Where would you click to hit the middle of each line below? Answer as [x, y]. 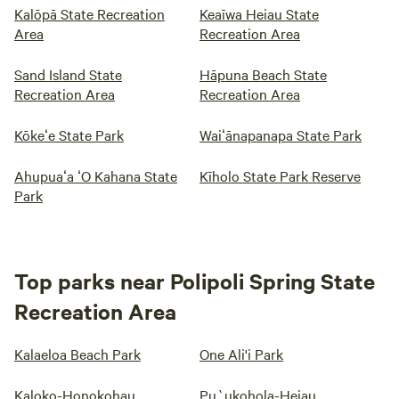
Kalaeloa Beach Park [77, 354]
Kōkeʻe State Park [69, 134]
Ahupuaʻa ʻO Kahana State [96, 175]
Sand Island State [68, 74]
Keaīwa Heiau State [259, 13]
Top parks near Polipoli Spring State [195, 281]
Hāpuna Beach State [263, 74]
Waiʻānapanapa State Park [281, 134]
